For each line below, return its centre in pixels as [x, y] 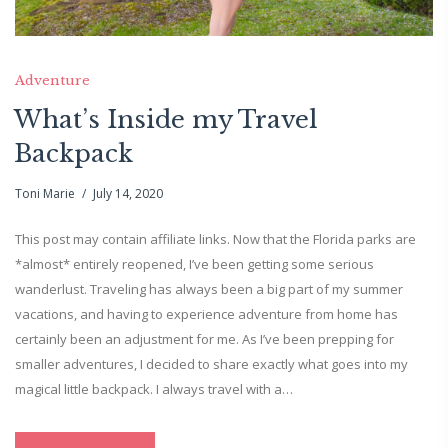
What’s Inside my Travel [166, 119]
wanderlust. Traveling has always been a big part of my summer [209, 288]
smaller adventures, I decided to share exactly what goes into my [211, 363]
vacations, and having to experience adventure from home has [206, 313]
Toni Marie [45, 193]
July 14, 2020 [128, 193]
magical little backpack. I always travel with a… [154, 388]
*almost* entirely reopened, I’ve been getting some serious [194, 263]
